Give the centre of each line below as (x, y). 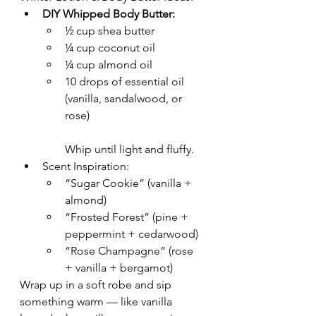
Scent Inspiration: (86, 166)
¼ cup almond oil (109, 65)
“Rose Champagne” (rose (130, 251)
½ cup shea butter (110, 31)
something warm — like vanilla (97, 302)
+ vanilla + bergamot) (119, 268)
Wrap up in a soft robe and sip (97, 285)
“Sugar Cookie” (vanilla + (130, 183)
